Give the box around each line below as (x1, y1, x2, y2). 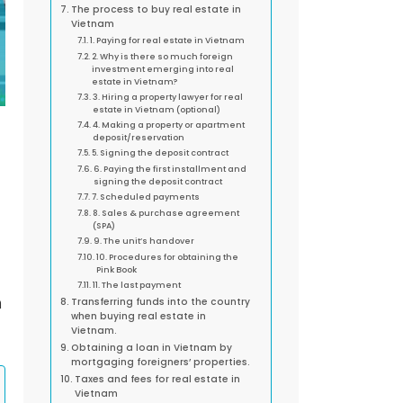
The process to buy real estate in (71, 3, 242, 17)
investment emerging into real (92, 63, 235, 76)
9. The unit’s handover (94, 235, 195, 247)
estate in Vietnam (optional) (93, 103, 221, 116)
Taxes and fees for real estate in (75, 372, 241, 387)
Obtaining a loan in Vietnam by (71, 341, 233, 355)
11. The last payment (93, 279, 182, 291)
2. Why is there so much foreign (92, 50, 234, 63)
